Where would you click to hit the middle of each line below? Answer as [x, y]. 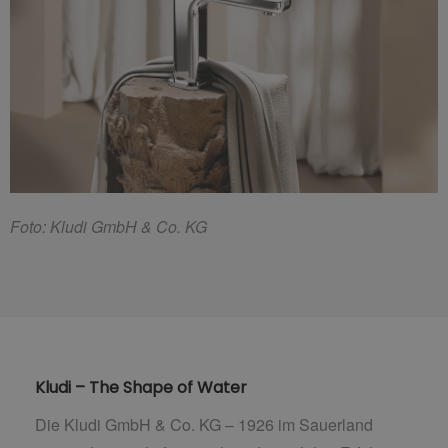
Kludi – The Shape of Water [141, 387]
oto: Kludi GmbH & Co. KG [113, 226]
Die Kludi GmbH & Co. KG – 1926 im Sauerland [204, 424]
